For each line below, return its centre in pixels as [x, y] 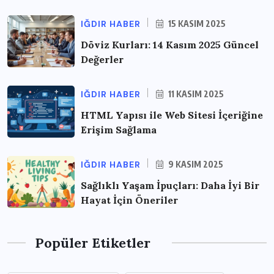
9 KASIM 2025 [195, 164]
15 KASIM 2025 [196, 23]
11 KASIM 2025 [195, 94]
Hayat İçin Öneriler [129, 200]
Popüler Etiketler [93, 243]
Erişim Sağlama [119, 129]
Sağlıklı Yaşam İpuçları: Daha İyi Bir [170, 185]
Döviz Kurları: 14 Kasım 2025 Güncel [170, 44]
